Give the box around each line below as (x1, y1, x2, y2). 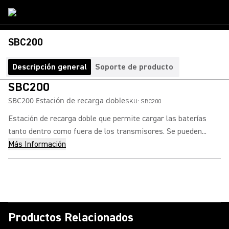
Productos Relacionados (8, 210, 133, 225)
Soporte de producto (95, 62, 173, 72)
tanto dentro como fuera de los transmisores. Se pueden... (8, 126, 207, 136)
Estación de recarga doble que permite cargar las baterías (8, 113, 207, 124)
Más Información (8, 139, 66, 149)
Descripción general (12, 62, 87, 72)
